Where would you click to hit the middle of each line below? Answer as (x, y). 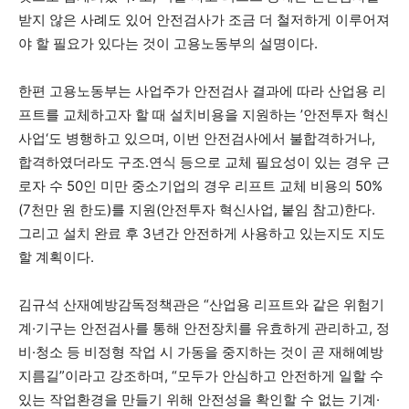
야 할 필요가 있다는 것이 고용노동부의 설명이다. (168, 43)
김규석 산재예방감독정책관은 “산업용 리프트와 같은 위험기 (201, 304)
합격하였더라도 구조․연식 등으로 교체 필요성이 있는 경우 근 (204, 162)
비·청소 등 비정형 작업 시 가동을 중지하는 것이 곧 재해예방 (201, 351)
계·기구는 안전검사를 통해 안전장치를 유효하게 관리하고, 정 (204, 328)
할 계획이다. (56, 257)
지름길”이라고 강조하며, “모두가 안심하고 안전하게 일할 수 (201, 375)
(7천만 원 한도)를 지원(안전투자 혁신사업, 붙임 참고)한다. (197, 209)
